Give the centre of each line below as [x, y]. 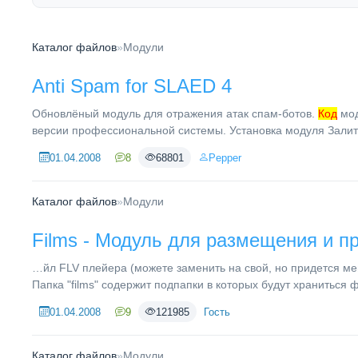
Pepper [225, 157]
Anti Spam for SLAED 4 [132, 86]
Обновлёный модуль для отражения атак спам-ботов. [175, 113]
